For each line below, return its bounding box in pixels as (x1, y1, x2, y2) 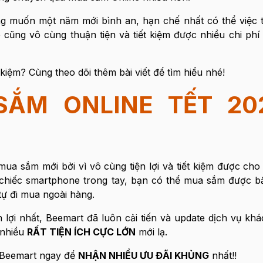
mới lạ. (135, 226, 167, 238)
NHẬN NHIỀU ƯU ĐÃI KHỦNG (77, 249, 209, 261)
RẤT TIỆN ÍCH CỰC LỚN (26, 226, 136, 238)
